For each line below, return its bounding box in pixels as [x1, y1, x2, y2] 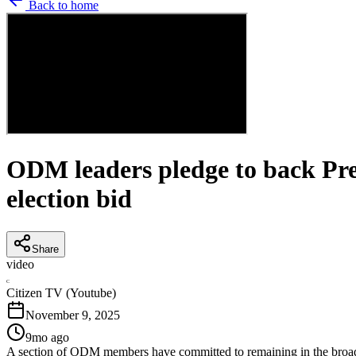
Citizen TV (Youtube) [6, 285, 116, 300]
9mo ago [25, 330, 69, 344]
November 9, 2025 [25, 308, 120, 322]
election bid [6, 184, 132, 214]
